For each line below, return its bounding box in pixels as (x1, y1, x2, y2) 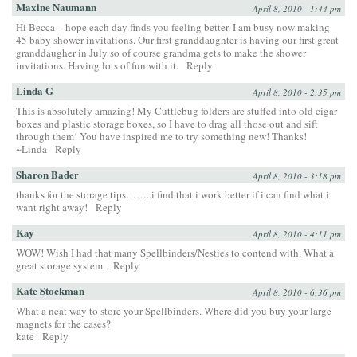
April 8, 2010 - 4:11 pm (253, 227, 341, 240)
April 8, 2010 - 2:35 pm (253, 85, 341, 98)
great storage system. (16, 257, 105, 273)
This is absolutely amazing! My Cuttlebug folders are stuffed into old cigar (16, 103, 337, 118)
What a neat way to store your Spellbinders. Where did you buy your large (16, 303, 331, 318)
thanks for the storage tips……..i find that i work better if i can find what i (16, 186, 329, 202)
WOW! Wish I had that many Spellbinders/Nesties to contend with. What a (16, 245, 334, 260)
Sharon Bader (16, 166, 79, 182)
